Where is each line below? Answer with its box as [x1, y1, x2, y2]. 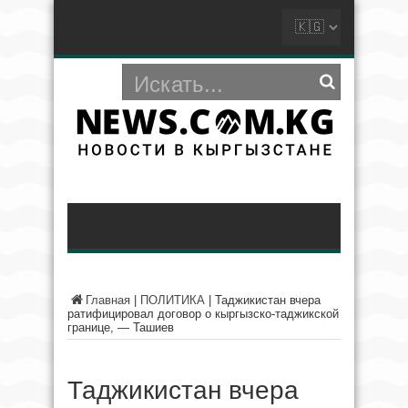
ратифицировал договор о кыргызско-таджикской [67, 307, 339, 321]
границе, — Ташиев [67, 321, 178, 334]
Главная [86, 293, 130, 307]
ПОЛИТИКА [140, 293, 205, 307]
